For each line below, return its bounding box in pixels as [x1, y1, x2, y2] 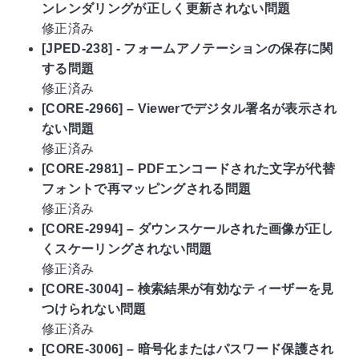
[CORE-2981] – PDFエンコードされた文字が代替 [42, 161, 335, 175]
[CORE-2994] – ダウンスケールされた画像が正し [42, 221, 334, 236]
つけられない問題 [42, 301, 147, 316]
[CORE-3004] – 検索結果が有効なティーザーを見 [42, 281, 334, 296]
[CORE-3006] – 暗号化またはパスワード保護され [42, 341, 334, 356]
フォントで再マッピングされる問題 [42, 181, 252, 196]
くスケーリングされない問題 [42, 241, 212, 256]
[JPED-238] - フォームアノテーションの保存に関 [42, 41, 333, 55]
